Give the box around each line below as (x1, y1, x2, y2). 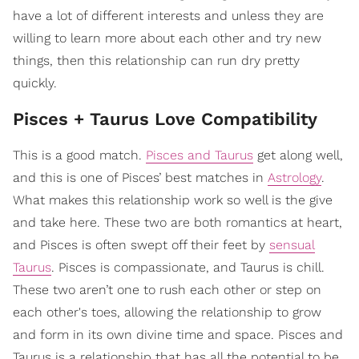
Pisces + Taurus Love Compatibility (13, 109, 323, 130)
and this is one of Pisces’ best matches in (13, 170, 268, 186)
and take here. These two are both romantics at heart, (13, 215, 342, 231)
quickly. (13, 75, 57, 91)
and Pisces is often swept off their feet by (13, 237, 269, 253)
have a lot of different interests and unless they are (13, 8, 324, 24)
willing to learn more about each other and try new (13, 30, 321, 46)
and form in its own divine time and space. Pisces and (13, 327, 343, 343)
